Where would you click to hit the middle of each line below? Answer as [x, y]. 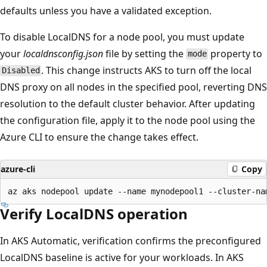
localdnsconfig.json [63, 53]
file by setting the [145, 53]
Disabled [21, 71]
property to [235, 53]
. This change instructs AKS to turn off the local [147, 70]
